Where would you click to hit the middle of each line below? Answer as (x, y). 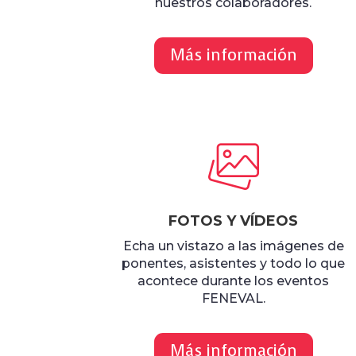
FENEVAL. (233, 299)
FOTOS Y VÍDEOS (234, 221)
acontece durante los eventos (234, 281)
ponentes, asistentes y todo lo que (234, 264)
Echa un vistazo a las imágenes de (233, 246)
